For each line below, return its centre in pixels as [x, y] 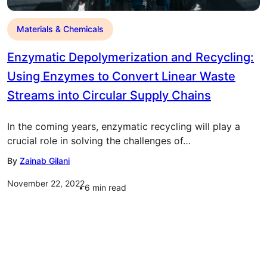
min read [109, 187]
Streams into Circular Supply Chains [109, 95]
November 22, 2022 [46, 183]
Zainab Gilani [45, 161]
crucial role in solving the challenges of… [99, 141]
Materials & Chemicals [60, 29]
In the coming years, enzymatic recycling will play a [124, 126]
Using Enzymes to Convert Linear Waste [121, 76]
